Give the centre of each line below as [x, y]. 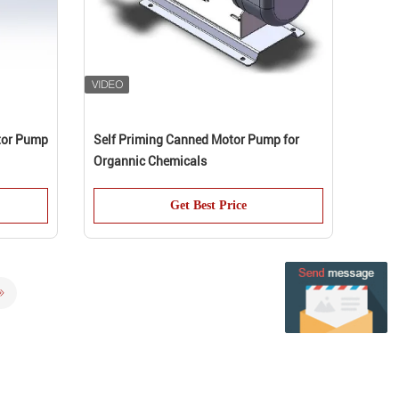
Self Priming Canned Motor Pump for [196, 140]
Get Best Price [208, 205]
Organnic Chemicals [150, 161]
